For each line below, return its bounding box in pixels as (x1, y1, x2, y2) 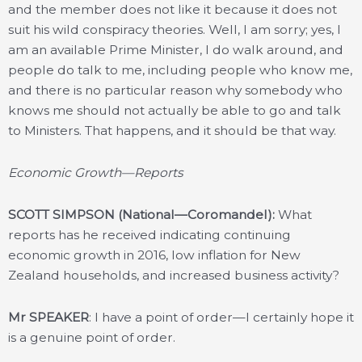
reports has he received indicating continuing (8, 227, 291, 243)
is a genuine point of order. (8, 330, 175, 346)
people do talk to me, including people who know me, (8, 61, 352, 78)
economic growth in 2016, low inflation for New (8, 247, 301, 263)
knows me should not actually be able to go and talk (8, 102, 341, 118)
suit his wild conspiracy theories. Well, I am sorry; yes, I (8, 21, 341, 37)
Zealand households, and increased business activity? (8, 267, 339, 284)
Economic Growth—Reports (8, 165, 183, 180)
